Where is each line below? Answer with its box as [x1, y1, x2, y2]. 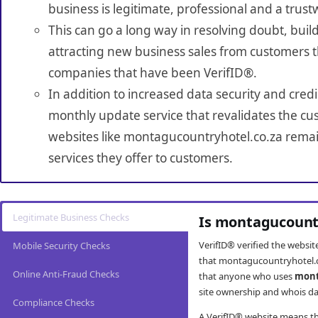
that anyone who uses [199, 270, 295, 283]
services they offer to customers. [48, 150, 233, 167]
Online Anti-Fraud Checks [13, 268, 119, 281]
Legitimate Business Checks [13, 211, 129, 224]
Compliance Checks [13, 296, 94, 309]
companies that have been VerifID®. [48, 65, 257, 82]
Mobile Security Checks [13, 239, 110, 253]
